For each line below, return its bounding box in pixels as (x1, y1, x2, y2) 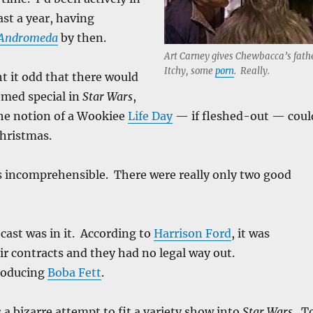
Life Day (127, 108, 173, 123)
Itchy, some (163, 64, 215, 77)
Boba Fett (47, 265, 101, 279)
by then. (57, 30, 106, 45)
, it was (231, 226, 270, 240)
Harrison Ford (153, 226, 231, 240)
